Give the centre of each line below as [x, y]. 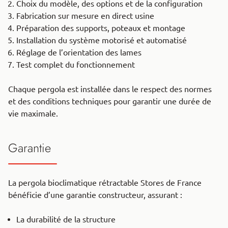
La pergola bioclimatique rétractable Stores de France [105, 183]
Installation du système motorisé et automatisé [102, 40]
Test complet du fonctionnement [76, 65]
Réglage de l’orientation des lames [79, 53]
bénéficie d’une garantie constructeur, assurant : [95, 195]
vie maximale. [33, 114]
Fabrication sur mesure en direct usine [85, 16]
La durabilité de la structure [67, 220]
